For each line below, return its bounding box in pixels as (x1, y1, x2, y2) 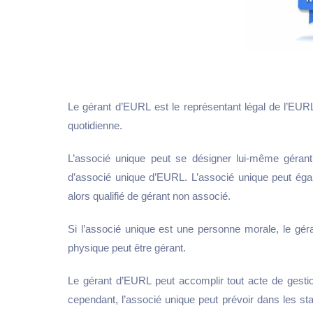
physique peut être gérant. (68, 242, 186, 254)
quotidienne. (68, 119, 122, 132)
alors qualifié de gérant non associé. (68, 190, 231, 203)
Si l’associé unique (68, 223, 155, 235)
